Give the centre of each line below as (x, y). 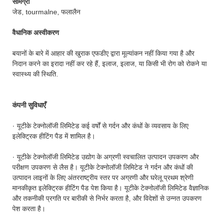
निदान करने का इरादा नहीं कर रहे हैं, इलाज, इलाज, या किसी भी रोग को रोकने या (110, 63)
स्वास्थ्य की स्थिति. (35, 74)
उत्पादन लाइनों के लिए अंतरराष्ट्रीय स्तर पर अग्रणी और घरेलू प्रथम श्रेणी (103, 177)
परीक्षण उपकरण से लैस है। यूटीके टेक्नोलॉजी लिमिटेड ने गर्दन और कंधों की (103, 167)
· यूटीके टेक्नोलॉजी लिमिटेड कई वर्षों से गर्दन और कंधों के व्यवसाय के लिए (100, 126)
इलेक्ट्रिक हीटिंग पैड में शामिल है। (54, 136)
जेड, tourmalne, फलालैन (46, 12)
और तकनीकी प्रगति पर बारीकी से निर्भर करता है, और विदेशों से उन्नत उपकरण (107, 198)
